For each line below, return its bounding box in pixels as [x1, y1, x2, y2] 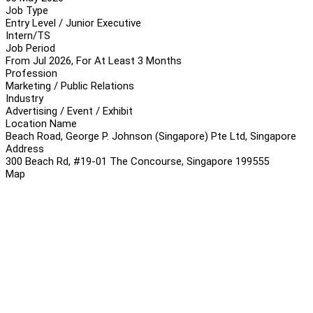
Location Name [6, 117, 77, 130]
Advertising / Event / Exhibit [6, 104, 133, 117]
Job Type [6, 3, 48, 17]
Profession [6, 66, 57, 80]
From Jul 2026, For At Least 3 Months [6, 54, 182, 67]
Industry [6, 92, 43, 105]
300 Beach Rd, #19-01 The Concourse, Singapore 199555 [6, 154, 269, 168]
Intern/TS [6, 29, 50, 42]
